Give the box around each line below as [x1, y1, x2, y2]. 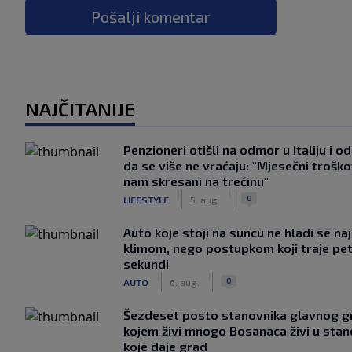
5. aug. [190, 193, 220, 205]
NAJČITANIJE [25, 97, 135, 120]
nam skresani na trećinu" [123, 174, 269, 189]
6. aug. [170, 276, 200, 288]
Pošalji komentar [91, 7, 211, 26]
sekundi [123, 256, 169, 271]
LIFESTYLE [123, 193, 169, 205]
